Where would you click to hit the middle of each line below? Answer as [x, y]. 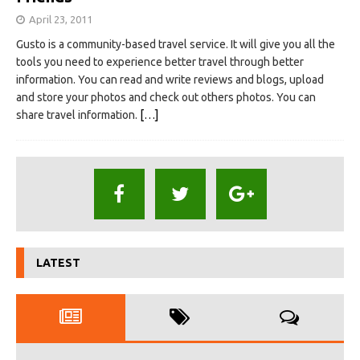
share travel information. [78, 115]
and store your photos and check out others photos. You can [166, 97]
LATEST [58, 262]
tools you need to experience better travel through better [160, 61]
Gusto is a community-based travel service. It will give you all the [176, 44]
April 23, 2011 [61, 19]
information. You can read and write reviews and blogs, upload [170, 79]
